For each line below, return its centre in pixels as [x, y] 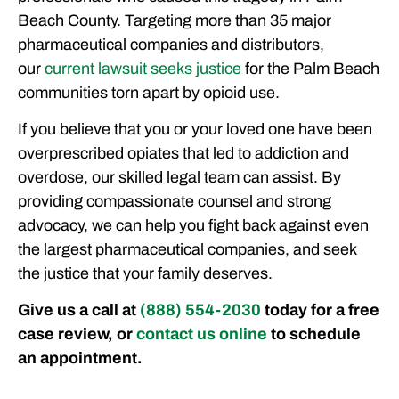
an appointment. [80, 358]
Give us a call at [79, 310]
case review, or [77, 334]
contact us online [202, 334]
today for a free [320, 310]
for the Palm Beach [310, 68]
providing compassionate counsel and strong [175, 201]
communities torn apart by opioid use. [149, 92]
